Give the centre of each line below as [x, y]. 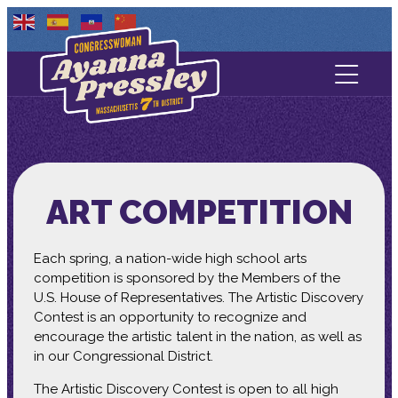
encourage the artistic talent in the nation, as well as [197, 337]
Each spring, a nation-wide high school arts [170, 259]
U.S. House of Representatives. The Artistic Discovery [198, 298]
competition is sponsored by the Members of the [187, 279]
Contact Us [199, 101]
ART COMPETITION [199, 212]
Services [199, 191]
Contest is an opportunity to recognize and [170, 318]
